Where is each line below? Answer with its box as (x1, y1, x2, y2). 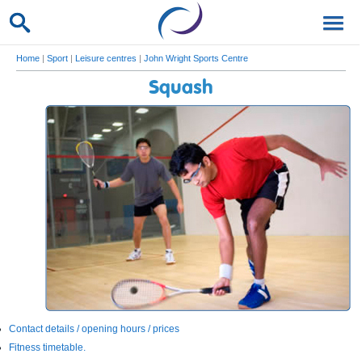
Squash (149, 78, 213, 99)
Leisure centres (75, 53, 137, 63)
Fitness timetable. (9, 342, 86, 353)
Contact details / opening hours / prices (9, 323, 180, 335)
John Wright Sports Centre (144, 53, 248, 63)
